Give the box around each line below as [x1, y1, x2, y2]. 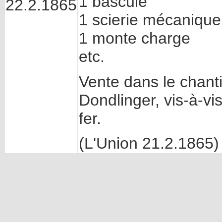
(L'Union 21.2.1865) [79, 134, 219, 152]
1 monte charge [79, 29, 190, 48]
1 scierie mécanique [79, 11, 221, 29]
